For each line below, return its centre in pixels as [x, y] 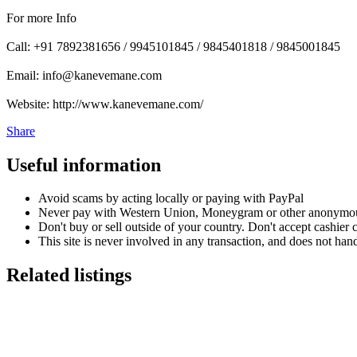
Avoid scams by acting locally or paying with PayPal [171, 198]
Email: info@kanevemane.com [84, 75]
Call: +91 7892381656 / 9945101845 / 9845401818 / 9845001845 [173, 46]
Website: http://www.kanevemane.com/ [105, 104]
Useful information [84, 165]
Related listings [69, 275]
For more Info [41, 18]
